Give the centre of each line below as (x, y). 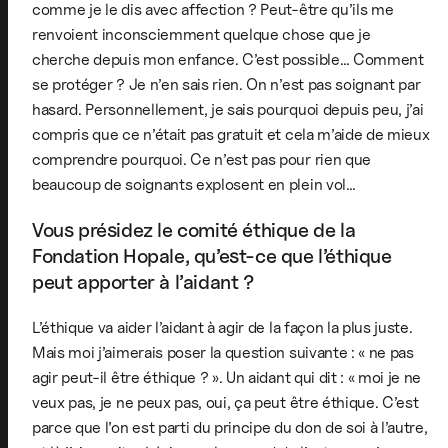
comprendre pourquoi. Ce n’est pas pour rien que (201, 159)
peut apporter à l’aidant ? (143, 281)
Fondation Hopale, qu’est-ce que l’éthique (212, 255)
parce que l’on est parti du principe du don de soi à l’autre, (230, 427)
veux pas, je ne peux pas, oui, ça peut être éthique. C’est (225, 402)
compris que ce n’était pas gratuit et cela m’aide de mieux (231, 134)
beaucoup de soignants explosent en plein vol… (194, 184)
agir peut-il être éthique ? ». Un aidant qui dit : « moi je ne (227, 377)
